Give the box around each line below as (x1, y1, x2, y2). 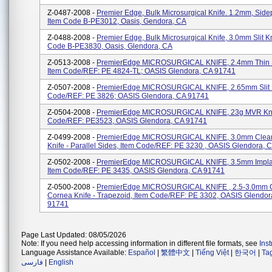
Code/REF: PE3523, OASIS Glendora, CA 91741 (47, 117, 207, 125)
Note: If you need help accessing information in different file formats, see (21, 239, 259, 248)
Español (128, 248, 155, 257)
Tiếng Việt (195, 248, 229, 257)
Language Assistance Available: (21, 248, 128, 257)
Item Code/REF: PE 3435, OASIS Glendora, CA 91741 (47, 166, 225, 175)
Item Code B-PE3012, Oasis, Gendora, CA (47, 17, 186, 25)
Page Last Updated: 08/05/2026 (21, 231, 126, 239)
